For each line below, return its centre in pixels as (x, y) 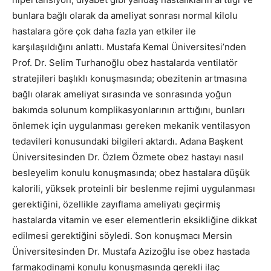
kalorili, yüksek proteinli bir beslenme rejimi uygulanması (134, 188)
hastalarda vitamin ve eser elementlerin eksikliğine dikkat (135, 220)
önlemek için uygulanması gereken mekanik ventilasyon (131, 126)
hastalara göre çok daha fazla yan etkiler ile (104, 31)
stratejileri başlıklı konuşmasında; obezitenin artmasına (129, 78)
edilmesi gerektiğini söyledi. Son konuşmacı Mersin (122, 236)
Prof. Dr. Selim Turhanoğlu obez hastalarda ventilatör (125, 63)
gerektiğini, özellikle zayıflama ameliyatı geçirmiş (116, 204)
